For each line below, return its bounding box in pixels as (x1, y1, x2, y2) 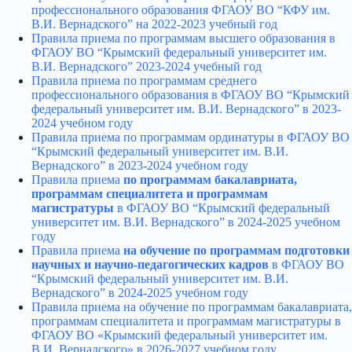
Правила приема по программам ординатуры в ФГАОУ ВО (31, 130, 350, 144)
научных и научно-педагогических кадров (31, 257, 272, 271)
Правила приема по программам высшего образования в (31, 31, 335, 45)
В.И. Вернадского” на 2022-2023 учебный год (31, 16, 277, 31)
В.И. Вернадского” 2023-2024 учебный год (31, 59, 262, 73)
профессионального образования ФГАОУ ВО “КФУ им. (31, 2, 330, 16)
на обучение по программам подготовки (123, 243, 350, 257)
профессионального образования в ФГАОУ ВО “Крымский (31, 87, 350, 101)
